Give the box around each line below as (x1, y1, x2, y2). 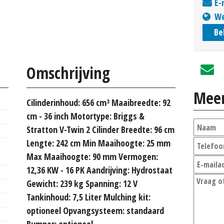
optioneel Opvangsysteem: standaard (26, 204, 164, 216)
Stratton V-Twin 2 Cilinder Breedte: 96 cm (26, 123, 174, 135)
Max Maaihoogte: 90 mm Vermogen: (26, 150, 158, 162)
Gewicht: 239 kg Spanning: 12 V (26, 177, 137, 189)
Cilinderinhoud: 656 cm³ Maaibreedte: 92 (26, 96, 170, 108)
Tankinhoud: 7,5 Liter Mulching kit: (26, 190, 150, 203)
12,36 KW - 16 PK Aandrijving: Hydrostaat (26, 163, 172, 176)
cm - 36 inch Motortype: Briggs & (26, 109, 144, 122)
